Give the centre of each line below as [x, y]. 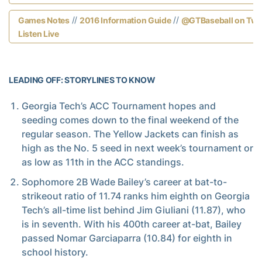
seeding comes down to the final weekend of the [130, 120]
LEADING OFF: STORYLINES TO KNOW [82, 80]
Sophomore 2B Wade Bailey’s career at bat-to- [124, 182]
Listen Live [39, 34]
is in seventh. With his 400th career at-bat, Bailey [132, 224]
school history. [55, 252]
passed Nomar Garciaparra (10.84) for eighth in [127, 238]
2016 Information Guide [125, 20]
